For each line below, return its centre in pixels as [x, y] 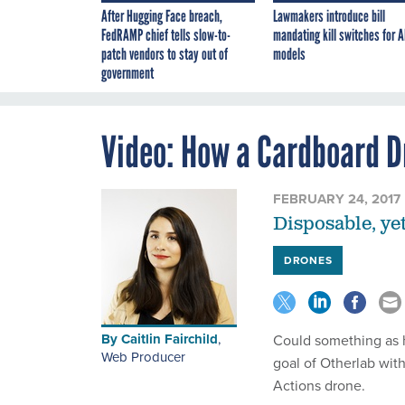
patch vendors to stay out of [165, 55]
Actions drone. [319, 386]
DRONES [308, 260]
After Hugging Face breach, [162, 17]
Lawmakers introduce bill [329, 17]
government [127, 74]
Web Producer [143, 357]
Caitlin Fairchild [170, 339]
